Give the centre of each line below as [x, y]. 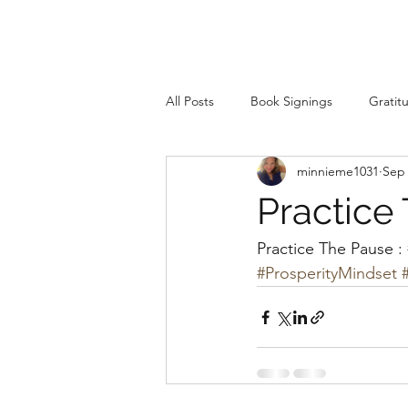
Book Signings [291, 101]
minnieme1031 [338, 171]
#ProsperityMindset [327, 273]
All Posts [190, 101]
